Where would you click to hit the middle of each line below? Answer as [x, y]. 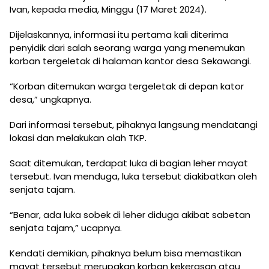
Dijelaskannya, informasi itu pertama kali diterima [119, 35]
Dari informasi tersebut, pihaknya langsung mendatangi [134, 125]
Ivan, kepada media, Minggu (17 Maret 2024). [108, 10]
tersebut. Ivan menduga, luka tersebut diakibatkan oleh [133, 177]
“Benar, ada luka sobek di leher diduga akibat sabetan [130, 215]
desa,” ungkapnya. [50, 100]
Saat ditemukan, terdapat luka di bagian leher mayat [129, 163]
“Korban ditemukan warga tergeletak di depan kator [127, 86]
